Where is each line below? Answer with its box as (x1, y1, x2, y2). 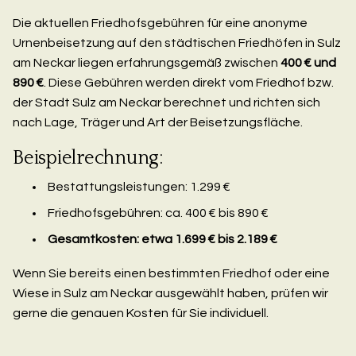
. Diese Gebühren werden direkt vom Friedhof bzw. (44, 75, 334, 89)
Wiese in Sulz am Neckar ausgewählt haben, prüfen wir (13, 286, 328, 300)
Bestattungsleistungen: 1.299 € (48, 180, 230, 193)
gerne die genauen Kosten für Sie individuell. (13, 306, 269, 319)
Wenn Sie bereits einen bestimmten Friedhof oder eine (13, 266, 330, 280)
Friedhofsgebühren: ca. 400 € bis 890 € (48, 206, 269, 219)
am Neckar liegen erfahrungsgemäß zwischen (13, 56, 281, 69)
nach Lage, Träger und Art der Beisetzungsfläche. (13, 115, 303, 129)
